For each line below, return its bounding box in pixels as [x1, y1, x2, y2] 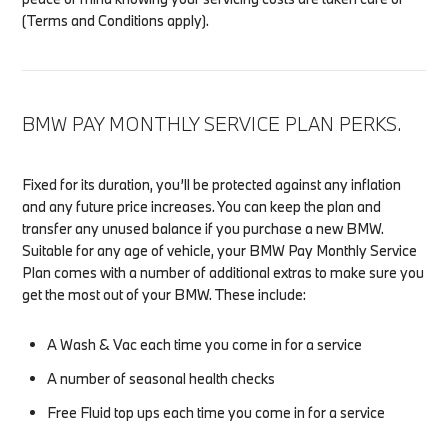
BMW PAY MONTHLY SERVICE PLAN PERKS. [22, 111, 402, 136]
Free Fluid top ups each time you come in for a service [47, 402, 386, 422]
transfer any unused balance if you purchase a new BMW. [22, 218, 385, 238]
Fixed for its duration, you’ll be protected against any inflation [22, 174, 402, 194]
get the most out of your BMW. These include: [22, 284, 307, 304]
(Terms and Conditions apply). [22, 10, 210, 30]
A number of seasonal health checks [47, 368, 276, 388]
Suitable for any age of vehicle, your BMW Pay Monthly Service [22, 240, 418, 260]
